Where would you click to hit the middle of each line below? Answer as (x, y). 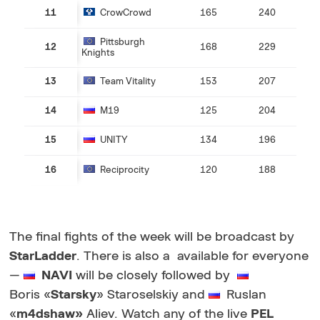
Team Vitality (126, 81)
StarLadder (43, 256)
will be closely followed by (155, 275)
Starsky (74, 295)
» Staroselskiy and (153, 295)
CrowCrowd (124, 13)
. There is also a (125, 256)
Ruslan (247, 295)
